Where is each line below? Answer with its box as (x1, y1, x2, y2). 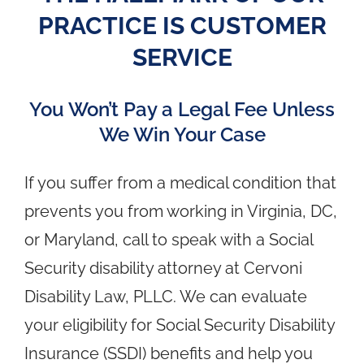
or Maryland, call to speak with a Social (24, 229, 313, 249)
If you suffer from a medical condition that (24, 172, 336, 193)
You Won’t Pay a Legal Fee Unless (29, 97, 335, 121)
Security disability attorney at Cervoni (24, 258, 302, 278)
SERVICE (132, 42, 232, 71)
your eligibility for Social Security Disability (24, 314, 335, 335)
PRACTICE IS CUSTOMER (37, 11, 327, 40)
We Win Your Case (98, 122, 266, 146)
